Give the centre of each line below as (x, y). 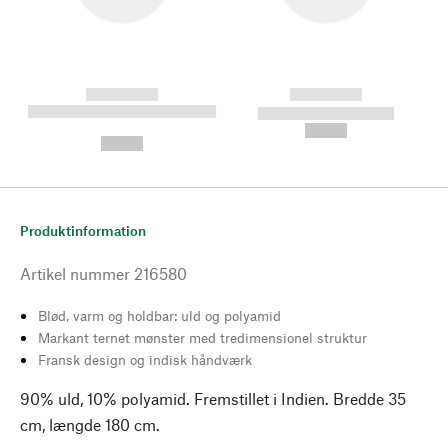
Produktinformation (83, 230)
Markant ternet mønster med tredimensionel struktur (202, 337)
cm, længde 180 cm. (90, 424)
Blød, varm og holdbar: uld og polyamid (159, 315)
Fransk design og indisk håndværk (145, 359)
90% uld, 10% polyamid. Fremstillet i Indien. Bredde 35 (213, 398)
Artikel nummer (75, 273)
